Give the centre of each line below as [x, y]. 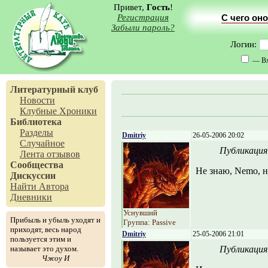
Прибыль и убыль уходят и [55, 220]
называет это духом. [44, 249]
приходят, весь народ [46, 229]
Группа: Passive [150, 222]
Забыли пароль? [143, 28]
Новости [37, 100]
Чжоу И [56, 258]
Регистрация [143, 17]
